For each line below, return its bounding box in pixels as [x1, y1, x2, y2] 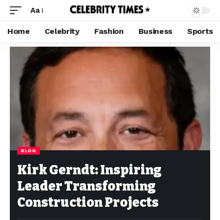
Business [138, 27, 173, 36]
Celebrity [44, 27, 80, 36]
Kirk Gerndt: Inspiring [17, 163, 162, 178]
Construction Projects [17, 195, 159, 210]
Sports [187, 27, 214, 36]
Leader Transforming [17, 179, 156, 194]
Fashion [94, 27, 124, 36]
